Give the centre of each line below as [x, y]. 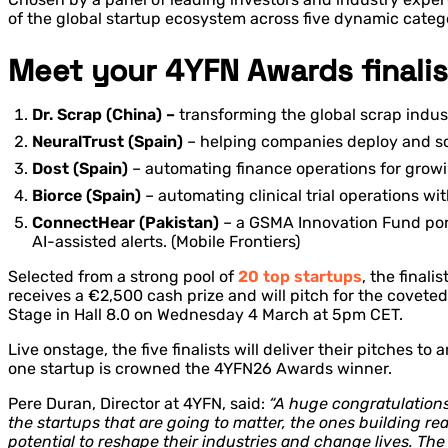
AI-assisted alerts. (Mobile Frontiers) [166, 242]
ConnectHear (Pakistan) [125, 223]
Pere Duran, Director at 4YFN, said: [138, 404]
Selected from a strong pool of [123, 277]
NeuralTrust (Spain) [107, 142]
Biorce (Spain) [88, 196]
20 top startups [300, 277]
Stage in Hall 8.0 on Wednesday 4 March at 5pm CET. [205, 315]
